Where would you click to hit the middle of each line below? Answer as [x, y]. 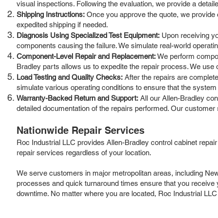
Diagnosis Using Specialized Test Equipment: [88, 35]
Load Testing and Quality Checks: [70, 77]
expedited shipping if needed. [62, 24]
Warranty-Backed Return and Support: [77, 98]
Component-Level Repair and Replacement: [86, 56]
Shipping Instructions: [51, 14]
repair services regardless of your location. [84, 152]
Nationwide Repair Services [81, 130]
